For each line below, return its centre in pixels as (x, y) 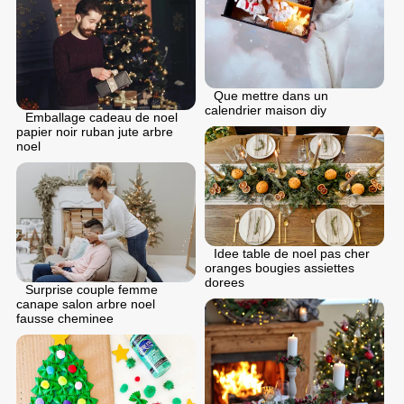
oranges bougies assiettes (280, 267)
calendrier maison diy (266, 110)
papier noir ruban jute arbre (95, 131)
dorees (225, 282)
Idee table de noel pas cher (292, 253)
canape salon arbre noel (86, 303)
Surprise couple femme (92, 289)
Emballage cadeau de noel (101, 117)
